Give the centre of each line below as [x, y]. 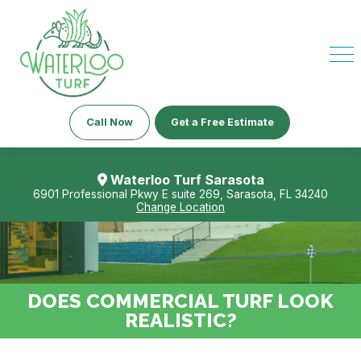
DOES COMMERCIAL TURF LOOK [180, 301]
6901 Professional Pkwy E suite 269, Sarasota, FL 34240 [180, 195]
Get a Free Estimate [223, 122]
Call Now [110, 122]
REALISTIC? [180, 321]
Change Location [180, 207]
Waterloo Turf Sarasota [185, 180]
